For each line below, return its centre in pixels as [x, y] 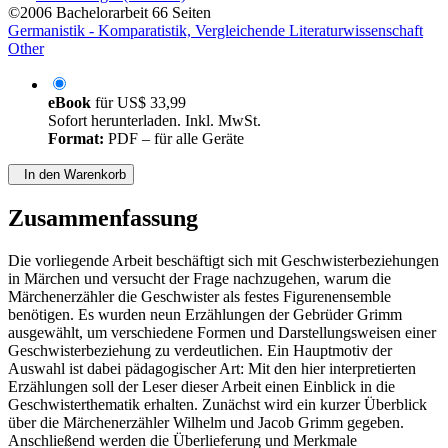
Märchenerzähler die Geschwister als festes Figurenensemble [199, 297]
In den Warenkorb [71, 175]
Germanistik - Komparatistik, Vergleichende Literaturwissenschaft [215, 31]
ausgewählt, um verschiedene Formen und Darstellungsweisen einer [222, 333]
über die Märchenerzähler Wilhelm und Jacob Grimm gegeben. [206, 423]
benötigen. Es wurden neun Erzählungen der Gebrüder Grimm [205, 315]
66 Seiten [181, 13]
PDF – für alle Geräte [174, 139]
